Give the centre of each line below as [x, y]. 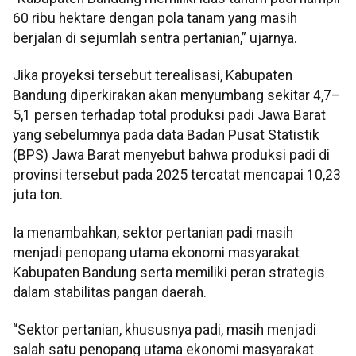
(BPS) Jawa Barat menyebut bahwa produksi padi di [171, 155]
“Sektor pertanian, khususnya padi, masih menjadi [164, 330]
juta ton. [38, 195]
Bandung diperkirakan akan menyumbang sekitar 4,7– [177, 96]
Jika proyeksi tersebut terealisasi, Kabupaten [153, 76]
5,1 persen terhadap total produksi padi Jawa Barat [169, 116]
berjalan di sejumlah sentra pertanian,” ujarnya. [155, 39]
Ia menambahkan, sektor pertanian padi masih [153, 232]
